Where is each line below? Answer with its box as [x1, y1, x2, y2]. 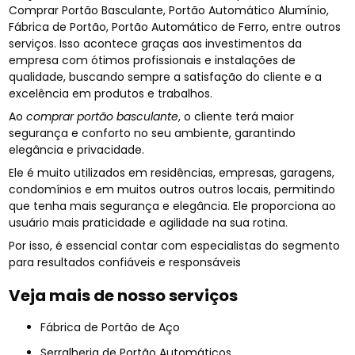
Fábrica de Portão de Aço [46, 319, 181, 335]
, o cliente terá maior [178, 108, 295, 124]
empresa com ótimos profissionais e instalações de [9, 52, 296, 68]
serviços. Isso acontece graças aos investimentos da [9, 35, 303, 52]
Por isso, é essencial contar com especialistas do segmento [9, 237, 341, 254]
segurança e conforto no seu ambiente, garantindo [9, 124, 296, 141]
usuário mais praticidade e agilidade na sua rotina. [9, 214, 288, 231]
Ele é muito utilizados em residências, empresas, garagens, [9, 164, 335, 181]
